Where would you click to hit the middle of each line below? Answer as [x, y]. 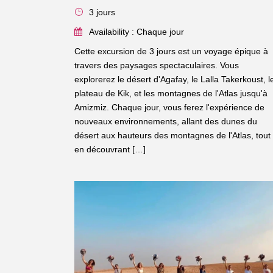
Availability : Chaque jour [136, 31]
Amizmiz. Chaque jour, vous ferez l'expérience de [169, 107]
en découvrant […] [110, 149]
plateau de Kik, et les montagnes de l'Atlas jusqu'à [171, 93]
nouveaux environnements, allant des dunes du [166, 121]
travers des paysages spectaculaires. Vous [157, 65]
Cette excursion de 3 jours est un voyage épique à [171, 51]
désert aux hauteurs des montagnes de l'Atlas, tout [172, 135]
